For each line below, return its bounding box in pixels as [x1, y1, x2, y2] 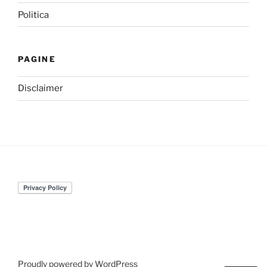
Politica [18, 9, 49, 20]
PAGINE [18, 54, 57, 64]
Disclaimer [18, 83, 63, 94]
